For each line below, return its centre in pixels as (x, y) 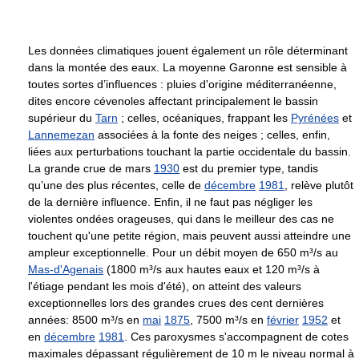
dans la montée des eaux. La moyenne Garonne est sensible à (188, 68)
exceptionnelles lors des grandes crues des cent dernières (176, 303)
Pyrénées (315, 118)
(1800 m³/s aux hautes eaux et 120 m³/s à (212, 270)
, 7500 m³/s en (228, 320)
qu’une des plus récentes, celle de (116, 186)
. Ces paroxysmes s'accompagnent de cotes (236, 337)
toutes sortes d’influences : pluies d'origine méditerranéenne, (182, 85)
